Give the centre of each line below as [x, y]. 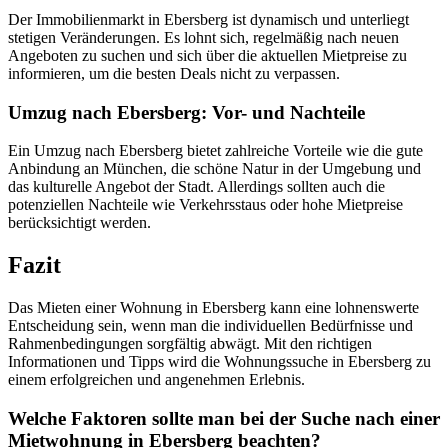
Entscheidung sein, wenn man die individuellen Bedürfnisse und [210, 326]
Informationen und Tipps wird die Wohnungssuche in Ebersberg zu [219, 362]
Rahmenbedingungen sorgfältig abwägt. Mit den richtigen [190, 344]
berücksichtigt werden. [79, 223]
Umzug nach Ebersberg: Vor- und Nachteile [186, 112]
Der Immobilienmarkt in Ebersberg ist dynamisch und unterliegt [208, 19]
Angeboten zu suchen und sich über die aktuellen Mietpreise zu [207, 55]
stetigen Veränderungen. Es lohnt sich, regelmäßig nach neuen [203, 37]
